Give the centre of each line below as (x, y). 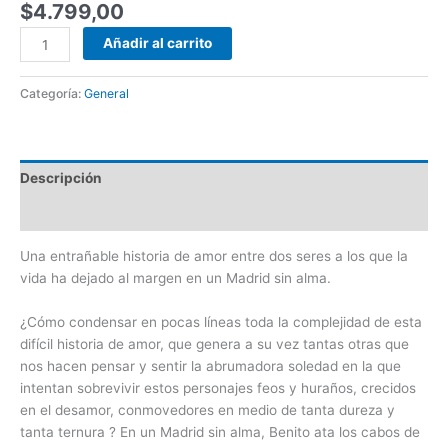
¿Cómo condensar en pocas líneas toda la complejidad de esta (221, 321)
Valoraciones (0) (76, 213)
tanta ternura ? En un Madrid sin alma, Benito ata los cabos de (220, 431)
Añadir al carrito (158, 43)
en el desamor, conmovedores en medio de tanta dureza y (207, 409)
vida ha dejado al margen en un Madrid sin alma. (175, 277)
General (106, 94)
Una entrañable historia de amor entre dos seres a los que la (214, 255)
